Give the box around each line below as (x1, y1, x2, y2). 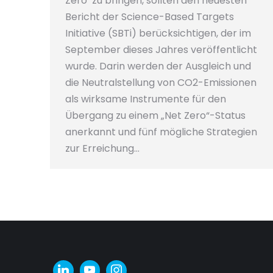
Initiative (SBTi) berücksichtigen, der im (65, 26, 251, 41)
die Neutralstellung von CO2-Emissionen (65, 76, 257, 90)
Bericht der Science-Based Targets (65, 10, 234, 24)
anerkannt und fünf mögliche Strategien (65, 125, 257, 140)
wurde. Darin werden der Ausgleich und (65, 59, 251, 74)
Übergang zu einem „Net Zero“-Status (65, 108, 246, 123)
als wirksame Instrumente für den (65, 92, 226, 107)
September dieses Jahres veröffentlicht (65, 43, 257, 57)
